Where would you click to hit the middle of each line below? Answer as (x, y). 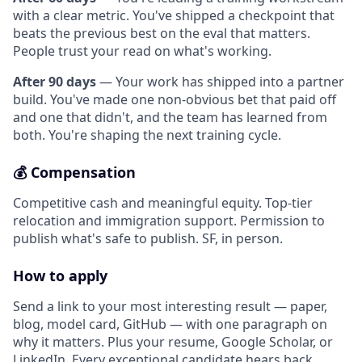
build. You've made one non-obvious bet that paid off (175, 99)
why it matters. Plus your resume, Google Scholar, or (173, 342)
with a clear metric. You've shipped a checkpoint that (174, 15)
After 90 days (55, 82)
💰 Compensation (74, 172)
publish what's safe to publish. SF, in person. (148, 238)
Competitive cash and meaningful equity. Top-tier (163, 203)
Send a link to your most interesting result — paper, (170, 306)
